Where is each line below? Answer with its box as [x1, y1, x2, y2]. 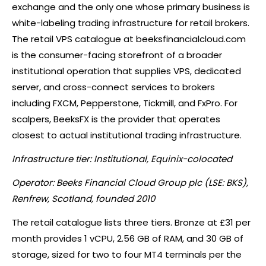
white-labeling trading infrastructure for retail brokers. [12, 17, 249, 30]
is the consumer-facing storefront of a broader [12, 49, 222, 62]
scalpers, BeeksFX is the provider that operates [12, 113, 220, 126]
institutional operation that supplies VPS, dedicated [12, 65, 241, 78]
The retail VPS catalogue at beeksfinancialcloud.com [12, 33, 246, 46]
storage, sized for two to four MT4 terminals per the [12, 248, 242, 261]
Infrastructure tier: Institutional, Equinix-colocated [12, 153, 232, 166]
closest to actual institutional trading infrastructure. [12, 129, 242, 142]
